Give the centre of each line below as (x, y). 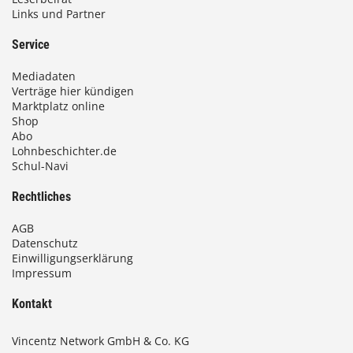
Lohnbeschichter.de (64, 151)
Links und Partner (59, 14)
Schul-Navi (40, 166)
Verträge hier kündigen (73, 91)
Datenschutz (45, 243)
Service (31, 45)
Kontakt (32, 304)
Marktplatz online (58, 106)
